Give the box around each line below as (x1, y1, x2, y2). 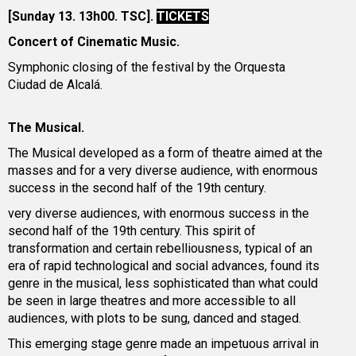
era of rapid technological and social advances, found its (8, 258, 319, 274)
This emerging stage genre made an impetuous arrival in (8, 336, 319, 352)
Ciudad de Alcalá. (8, 77, 103, 93)
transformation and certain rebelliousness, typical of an (8, 241, 312, 257)
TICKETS (157, 9, 209, 25)
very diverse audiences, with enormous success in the (8, 206, 309, 222)
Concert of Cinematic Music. (8, 34, 183, 50)
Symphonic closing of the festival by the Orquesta (8, 60, 285, 75)
